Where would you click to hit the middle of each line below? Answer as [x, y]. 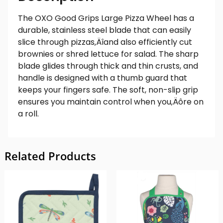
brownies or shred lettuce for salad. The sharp [108, 54]
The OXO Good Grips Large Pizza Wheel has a [106, 18]
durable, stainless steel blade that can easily [105, 30]
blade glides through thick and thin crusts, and [108, 66]
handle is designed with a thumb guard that [103, 78]
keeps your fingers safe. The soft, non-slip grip [108, 90]
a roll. [28, 114]
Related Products [50, 156]
